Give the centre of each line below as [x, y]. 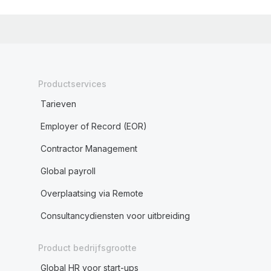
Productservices [72, 84]
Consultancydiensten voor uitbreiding [115, 216]
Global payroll [68, 171]
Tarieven [58, 104]
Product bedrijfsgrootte [87, 248]
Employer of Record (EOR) [93, 126]
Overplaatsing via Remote [92, 193]
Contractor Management [89, 149]
